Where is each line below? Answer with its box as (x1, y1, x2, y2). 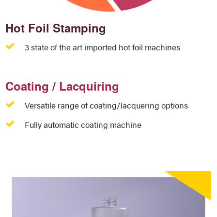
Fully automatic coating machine (25, 119, 142, 131)
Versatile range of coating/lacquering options (25, 99, 188, 111)
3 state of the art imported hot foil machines (25, 41, 181, 53)
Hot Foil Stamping (5, 19, 107, 36)
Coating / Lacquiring (5, 77, 120, 94)
